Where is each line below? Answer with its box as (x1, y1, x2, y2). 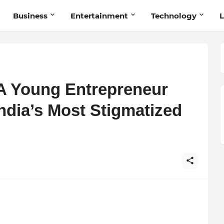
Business (12, 10, 47, 20)
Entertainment (70, 10, 128, 20)
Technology (150, 10, 196, 20)
